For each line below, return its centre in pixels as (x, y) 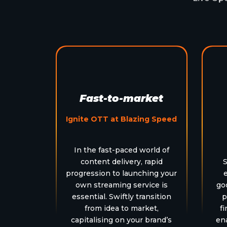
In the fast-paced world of (121, 150)
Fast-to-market (122, 98)
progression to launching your (122, 173)
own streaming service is (121, 185)
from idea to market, (121, 208)
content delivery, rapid (121, 161)
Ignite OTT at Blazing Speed (122, 119)
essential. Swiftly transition (121, 196)
